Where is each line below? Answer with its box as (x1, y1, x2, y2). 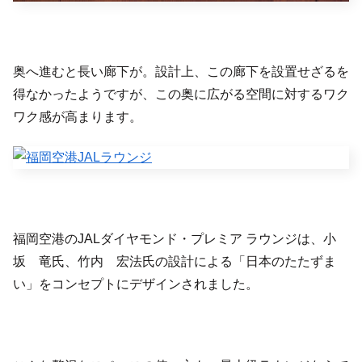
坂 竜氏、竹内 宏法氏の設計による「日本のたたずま (13, 254, 336, 268)
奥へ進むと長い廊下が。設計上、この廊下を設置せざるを (13, 64, 349, 78)
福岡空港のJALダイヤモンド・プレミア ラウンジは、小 (13, 231, 336, 246)
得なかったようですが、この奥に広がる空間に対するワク (13, 86, 349, 101)
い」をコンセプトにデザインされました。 (13, 276, 259, 291)
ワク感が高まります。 (13, 109, 142, 124)
